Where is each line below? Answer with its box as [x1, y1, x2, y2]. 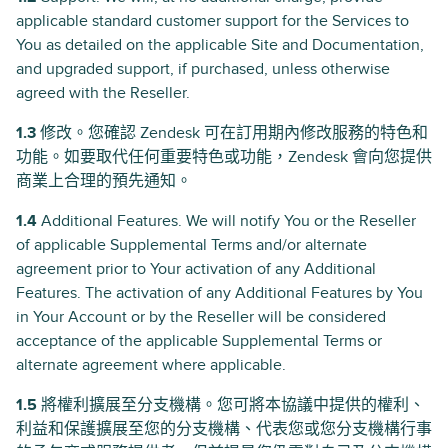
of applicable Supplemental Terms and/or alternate [16, 235, 367, 255]
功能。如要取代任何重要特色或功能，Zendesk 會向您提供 [16, 147, 432, 167]
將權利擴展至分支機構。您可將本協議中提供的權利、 [37, 395, 425, 415]
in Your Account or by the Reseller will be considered [16, 307, 386, 327]
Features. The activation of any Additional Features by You [16, 283, 423, 303]
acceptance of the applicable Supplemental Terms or [16, 331, 382, 351]
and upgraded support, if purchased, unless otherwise [16, 59, 390, 79]
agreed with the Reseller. [16, 83, 190, 103]
